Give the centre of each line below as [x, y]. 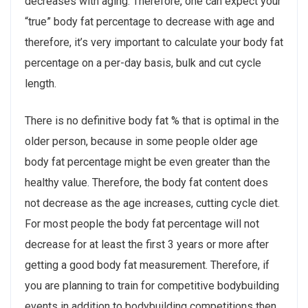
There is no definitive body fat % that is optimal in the [152, 120]
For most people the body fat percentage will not [142, 223]
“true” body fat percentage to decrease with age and [150, 21]
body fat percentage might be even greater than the [147, 162]
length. [41, 83]
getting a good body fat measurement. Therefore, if [147, 265]
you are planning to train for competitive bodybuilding [152, 285]
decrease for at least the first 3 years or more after [147, 244]
